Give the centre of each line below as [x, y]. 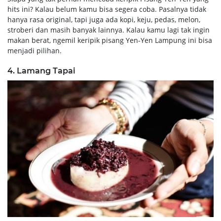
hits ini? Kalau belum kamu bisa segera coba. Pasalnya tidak [107, 9]
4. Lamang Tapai [41, 71]
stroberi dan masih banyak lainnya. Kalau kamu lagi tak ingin [109, 30]
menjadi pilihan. [35, 50]
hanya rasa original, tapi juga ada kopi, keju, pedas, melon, [104, 19]
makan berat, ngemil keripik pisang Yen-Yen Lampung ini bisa [110, 40]
